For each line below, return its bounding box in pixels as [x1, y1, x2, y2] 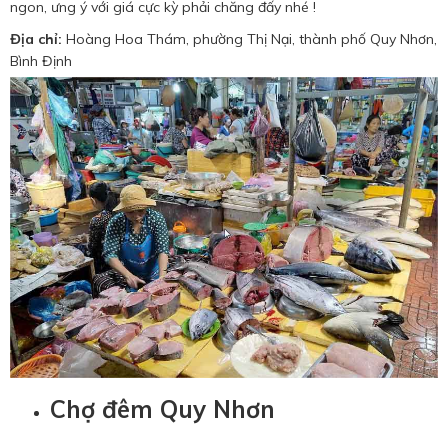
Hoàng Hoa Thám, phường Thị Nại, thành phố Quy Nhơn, [62, 30, 437, 49]
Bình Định [10, 52, 72, 71]
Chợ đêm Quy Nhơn [50, 394, 275, 425]
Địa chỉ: [10, 30, 62, 49]
